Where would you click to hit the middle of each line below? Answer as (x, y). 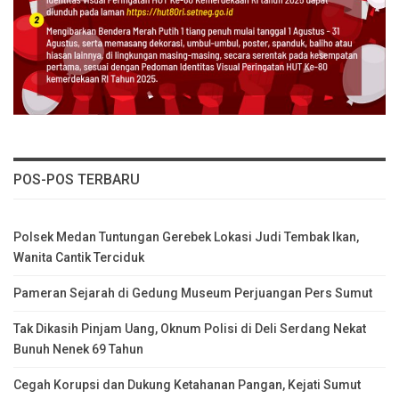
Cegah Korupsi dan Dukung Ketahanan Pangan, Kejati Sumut (187, 385)
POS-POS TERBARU (77, 180)
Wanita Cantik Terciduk (79, 258)
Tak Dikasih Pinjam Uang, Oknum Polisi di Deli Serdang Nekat (190, 329)
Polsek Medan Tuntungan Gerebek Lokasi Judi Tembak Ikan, (186, 237)
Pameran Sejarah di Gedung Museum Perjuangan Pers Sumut (193, 293)
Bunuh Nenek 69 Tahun (78, 350)
